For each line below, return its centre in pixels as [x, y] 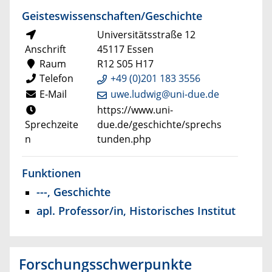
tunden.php [124, 139]
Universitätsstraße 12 [146, 35]
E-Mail [52, 94]
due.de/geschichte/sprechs [159, 124]
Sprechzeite [52, 124]
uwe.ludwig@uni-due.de [165, 94]
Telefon [55, 79]
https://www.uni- [135, 110]
